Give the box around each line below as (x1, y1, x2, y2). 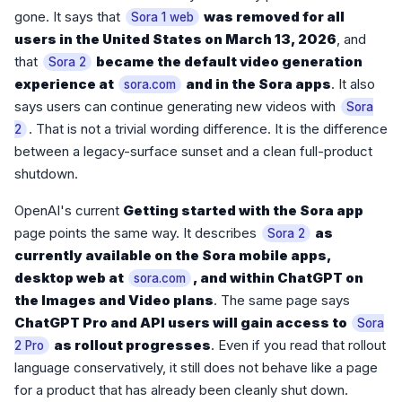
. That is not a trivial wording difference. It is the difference (29, 120, 388, 138)
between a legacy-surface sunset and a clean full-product (14, 143, 372, 161)
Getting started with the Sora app (123, 202, 363, 220)
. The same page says (214, 292, 350, 310)
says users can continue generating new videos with (14, 98, 339, 116)
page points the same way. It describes (14, 224, 260, 242)
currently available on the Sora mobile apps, (14, 247, 331, 265)
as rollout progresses (51, 336, 211, 354)
